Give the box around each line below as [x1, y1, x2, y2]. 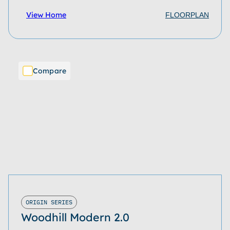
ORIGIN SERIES [26, 198, 72, 206]
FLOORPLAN [165, 11, 209, 19]
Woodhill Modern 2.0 [21, 210, 129, 224]
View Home [26, 10, 66, 20]
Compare [33, 66, 66, 75]
